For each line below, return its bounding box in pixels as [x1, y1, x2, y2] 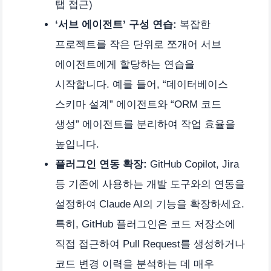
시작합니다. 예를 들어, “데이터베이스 [55, 79, 228, 91]
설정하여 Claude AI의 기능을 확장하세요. [55, 198, 244, 211]
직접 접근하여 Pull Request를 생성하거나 [55, 238, 245, 250]
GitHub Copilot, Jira [147, 158, 239, 171]
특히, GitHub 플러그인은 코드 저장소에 [55, 218, 235, 230]
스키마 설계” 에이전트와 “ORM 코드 [55, 99, 221, 111]
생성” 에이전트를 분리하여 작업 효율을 [55, 119, 235, 131]
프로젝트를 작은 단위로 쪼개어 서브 [55, 39, 221, 51]
